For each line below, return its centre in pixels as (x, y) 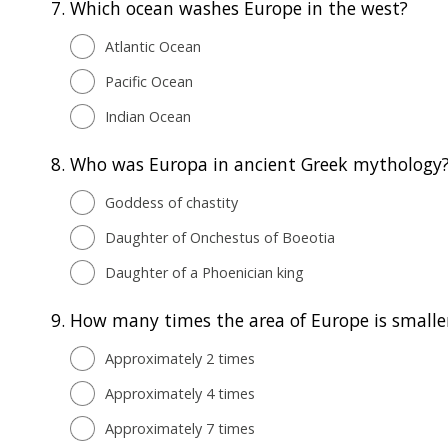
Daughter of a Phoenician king (204, 272)
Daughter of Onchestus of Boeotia (220, 237)
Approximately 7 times (180, 428)
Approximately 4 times (180, 393)
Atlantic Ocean (153, 46)
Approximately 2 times (180, 358)
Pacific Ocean (149, 81)
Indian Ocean (150, 116)
